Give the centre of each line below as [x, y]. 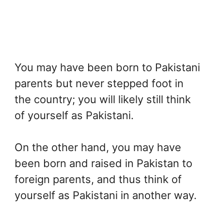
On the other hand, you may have [98, 147]
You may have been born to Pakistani [107, 67]
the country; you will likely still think [103, 99]
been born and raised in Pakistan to [103, 163]
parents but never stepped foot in [99, 83]
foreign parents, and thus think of [98, 179]
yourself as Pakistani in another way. [106, 195]
